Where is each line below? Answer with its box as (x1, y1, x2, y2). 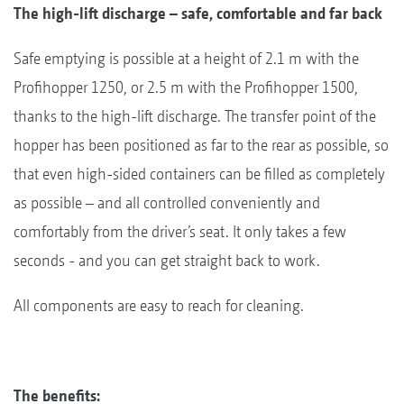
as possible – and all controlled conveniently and (14, 192, 320, 212)
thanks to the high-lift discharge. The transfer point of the (14, 106, 376, 125)
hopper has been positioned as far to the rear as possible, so (14, 134, 389, 154)
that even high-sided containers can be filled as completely (14, 163, 385, 183)
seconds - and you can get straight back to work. (14, 250, 320, 270)
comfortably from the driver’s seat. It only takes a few (14, 221, 346, 241)
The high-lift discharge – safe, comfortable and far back (14, 3, 382, 23)
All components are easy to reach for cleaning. (14, 295, 304, 315)
